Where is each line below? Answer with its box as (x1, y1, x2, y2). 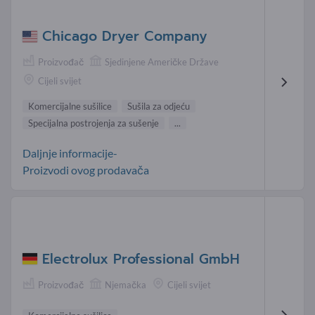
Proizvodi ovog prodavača (22, 163, 149, 177)
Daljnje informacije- (22, 146, 117, 160)
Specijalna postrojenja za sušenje (28, 117, 159, 129)
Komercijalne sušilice (28, 101, 112, 112)
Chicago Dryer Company (42, 25, 207, 46)
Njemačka (105, 278, 146, 290)
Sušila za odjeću (127, 101, 190, 112)
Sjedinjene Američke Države (105, 56, 219, 67)
